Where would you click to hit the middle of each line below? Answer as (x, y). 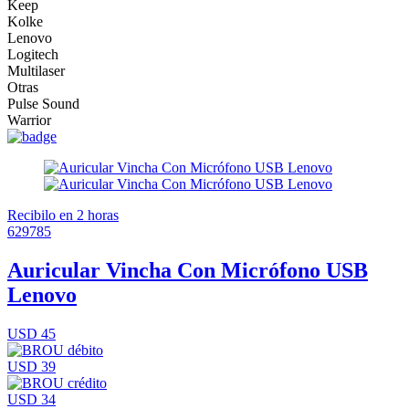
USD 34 (31, 399)
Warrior (29, 120)
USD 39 (31, 366)
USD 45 (31, 333)
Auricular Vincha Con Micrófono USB (188, 270)
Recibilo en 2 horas (63, 215)
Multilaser (36, 70)
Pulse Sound (43, 103)
